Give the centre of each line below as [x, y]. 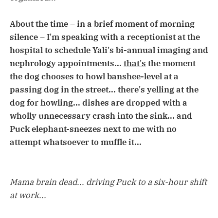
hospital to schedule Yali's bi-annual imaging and [109, 50]
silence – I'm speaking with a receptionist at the [105, 37]
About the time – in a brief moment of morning [102, 24]
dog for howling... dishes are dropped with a [99, 103]
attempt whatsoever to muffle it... [76, 142]
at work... [28, 195]
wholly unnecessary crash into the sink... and [101, 116]
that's [135, 64]
